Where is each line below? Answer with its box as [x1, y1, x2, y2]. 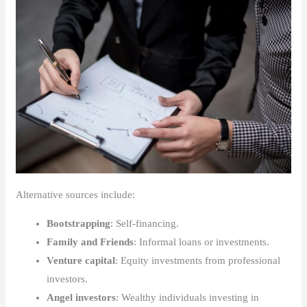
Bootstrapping [47, 217, 111, 229]
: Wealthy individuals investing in [116, 291, 260, 303]
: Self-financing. [110, 217, 180, 229]
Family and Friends [47, 236, 134, 247]
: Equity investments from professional [115, 254, 281, 266]
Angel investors [47, 291, 116, 303]
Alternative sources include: [16, 188, 136, 200]
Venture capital [47, 254, 116, 266]
